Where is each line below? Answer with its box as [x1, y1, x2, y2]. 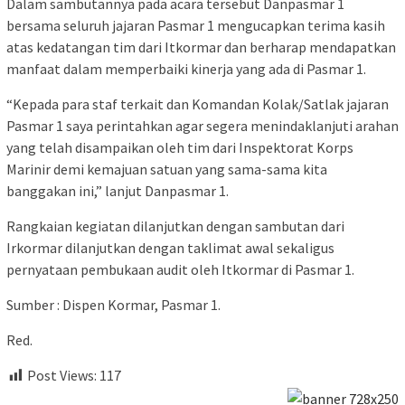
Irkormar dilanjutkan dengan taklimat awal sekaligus [6, 239, 334, 258]
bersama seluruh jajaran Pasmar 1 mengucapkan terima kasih [6, 16, 385, 35]
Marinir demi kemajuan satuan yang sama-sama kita [6, 160, 327, 179]
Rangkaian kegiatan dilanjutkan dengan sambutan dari [6, 217, 344, 236]
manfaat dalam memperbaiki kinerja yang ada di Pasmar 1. [6, 60, 366, 79]
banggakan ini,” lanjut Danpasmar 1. [6, 182, 229, 201]
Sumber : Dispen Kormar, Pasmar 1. [6, 296, 221, 315]
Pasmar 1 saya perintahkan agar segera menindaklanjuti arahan [6, 117, 399, 136]
